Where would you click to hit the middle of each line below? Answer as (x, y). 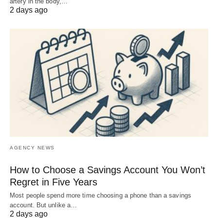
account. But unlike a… (44, 205)
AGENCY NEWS (32, 147)
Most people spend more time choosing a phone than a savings (100, 195)
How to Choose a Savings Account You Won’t (108, 170)
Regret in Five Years (54, 182)
